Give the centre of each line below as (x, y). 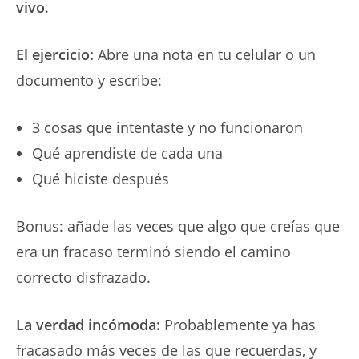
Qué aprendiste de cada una (127, 153)
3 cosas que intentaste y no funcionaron (167, 127)
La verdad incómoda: (88, 324)
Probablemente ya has (238, 324)
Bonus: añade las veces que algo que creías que (178, 226)
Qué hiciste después (101, 178)
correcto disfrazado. (83, 277)
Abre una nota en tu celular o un (205, 54)
